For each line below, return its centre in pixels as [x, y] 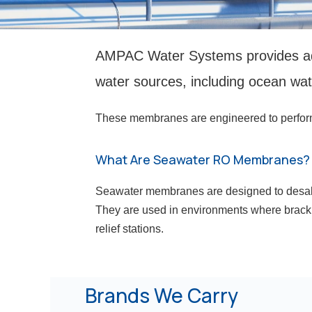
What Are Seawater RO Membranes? [203, 160]
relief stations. [130, 229]
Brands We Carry [162, 295]
